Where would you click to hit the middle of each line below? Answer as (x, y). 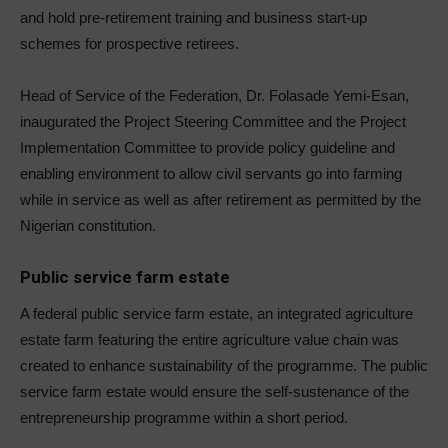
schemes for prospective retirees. (129, 44)
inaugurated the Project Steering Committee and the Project (213, 122)
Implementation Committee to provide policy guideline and (207, 148)
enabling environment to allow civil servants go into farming (211, 174)
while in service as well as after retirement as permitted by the (220, 200)
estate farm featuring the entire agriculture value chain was (209, 340)
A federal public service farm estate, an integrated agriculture (216, 314)
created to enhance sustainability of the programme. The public (224, 366)
